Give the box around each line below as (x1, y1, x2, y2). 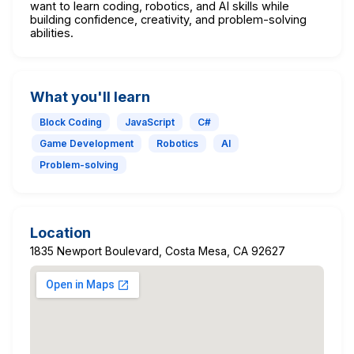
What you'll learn (30, 88, 150, 105)
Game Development (40, 137, 134, 149)
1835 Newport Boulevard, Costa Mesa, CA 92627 (30, 243, 285, 258)
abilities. (30, 25, 73, 40)
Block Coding (40, 115, 102, 128)
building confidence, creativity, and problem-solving (30, 12, 307, 26)
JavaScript (125, 115, 175, 128)
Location (30, 224, 91, 241)
